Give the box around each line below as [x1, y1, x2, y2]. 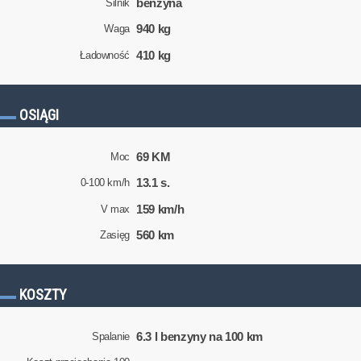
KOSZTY [19, 286, 67, 304]
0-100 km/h [80, 176, 131, 189]
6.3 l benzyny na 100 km [136, 329, 263, 343]
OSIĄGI [19, 106, 59, 123]
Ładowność [80, 48, 131, 61]
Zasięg [100, 229, 131, 242]
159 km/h [136, 201, 185, 216]
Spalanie [91, 330, 131, 342]
